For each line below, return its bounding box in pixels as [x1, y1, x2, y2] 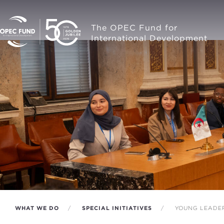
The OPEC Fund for [91, 23, 177, 32]
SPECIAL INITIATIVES [82, 204, 152, 211]
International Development [91, 33, 207, 43]
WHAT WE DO [15, 204, 59, 211]
